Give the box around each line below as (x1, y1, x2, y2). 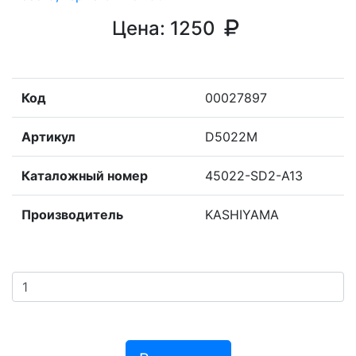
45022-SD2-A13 (205, 168, 303, 184)
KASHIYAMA (205, 207, 279, 222)
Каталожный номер (21, 168, 148, 184)
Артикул (21, 129, 75, 145)
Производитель (21, 207, 123, 222)
